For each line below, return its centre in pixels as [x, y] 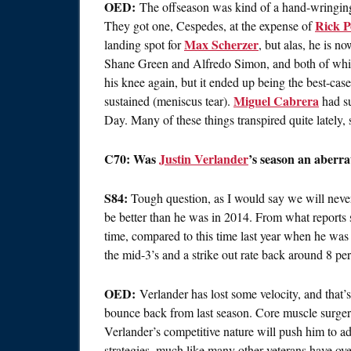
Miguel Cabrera [276, 101]
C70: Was [132, 159]
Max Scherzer [221, 45]
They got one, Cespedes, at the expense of [210, 26]
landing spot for [144, 45]
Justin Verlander [204, 159]
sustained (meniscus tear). [169, 101]
